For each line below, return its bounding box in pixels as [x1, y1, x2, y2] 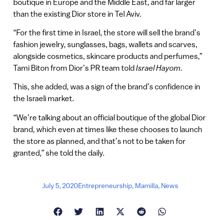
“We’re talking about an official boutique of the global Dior [13, 112, 206, 122]
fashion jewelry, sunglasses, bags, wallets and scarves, [13, 39, 197, 49]
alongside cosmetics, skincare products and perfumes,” [13, 51, 202, 60]
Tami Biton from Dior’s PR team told [13, 63, 136, 72]
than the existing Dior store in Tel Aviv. [13, 9, 141, 18]
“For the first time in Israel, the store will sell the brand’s [13, 27, 200, 37]
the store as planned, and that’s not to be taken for [13, 136, 186, 145]
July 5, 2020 [42, 181, 78, 190]
